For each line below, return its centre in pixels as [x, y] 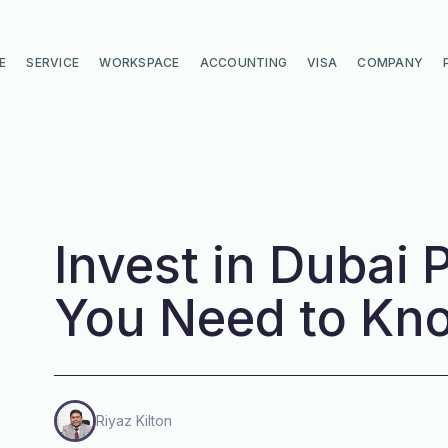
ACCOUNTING [243, 62]
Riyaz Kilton [134, 420]
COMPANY [390, 62]
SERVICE [53, 62]
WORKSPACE [139, 62]
